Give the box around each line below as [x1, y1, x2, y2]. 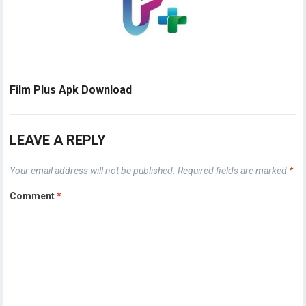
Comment [10, 191, 57, 202]
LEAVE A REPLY [10, 132, 107, 149]
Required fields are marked [178, 165, 290, 177]
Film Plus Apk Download [10, 83, 133, 97]
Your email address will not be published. [10, 165, 176, 177]
